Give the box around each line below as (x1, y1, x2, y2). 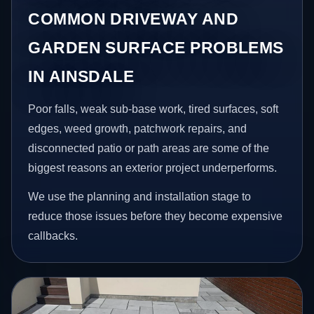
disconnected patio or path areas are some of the (28, 142, 270, 154)
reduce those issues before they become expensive (28, 210, 283, 223)
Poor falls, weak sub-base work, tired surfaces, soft (28, 102, 279, 115)
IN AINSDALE (28, 67, 135, 86)
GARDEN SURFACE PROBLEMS (28, 38, 284, 57)
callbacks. (28, 230, 78, 243)
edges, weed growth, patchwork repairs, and (28, 122, 247, 135)
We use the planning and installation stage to (28, 191, 252, 203)
